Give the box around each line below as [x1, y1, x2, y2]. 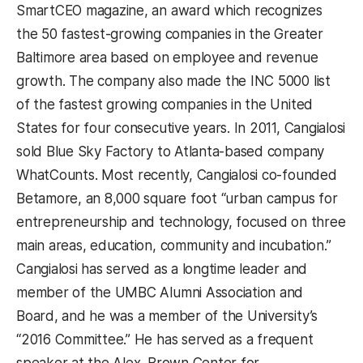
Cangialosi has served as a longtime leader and [16, 260, 308, 277]
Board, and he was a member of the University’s [16, 307, 318, 324]
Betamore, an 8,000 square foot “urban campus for [16, 190, 338, 207]
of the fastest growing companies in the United [16, 96, 314, 113]
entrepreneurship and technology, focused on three [16, 213, 346, 230]
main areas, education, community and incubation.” [16, 237, 331, 254]
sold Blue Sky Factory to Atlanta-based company [16, 143, 325, 160]
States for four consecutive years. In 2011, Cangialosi [16, 119, 346, 136]
